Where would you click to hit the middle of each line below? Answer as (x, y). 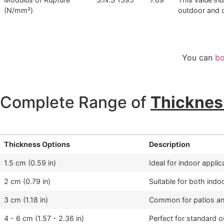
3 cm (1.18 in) (26, 200)
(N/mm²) (18, 10)
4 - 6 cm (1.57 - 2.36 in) (44, 218)
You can (198, 57)
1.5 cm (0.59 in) (30, 163)
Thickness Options (37, 144)
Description (169, 144)
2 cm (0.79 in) (27, 181)
